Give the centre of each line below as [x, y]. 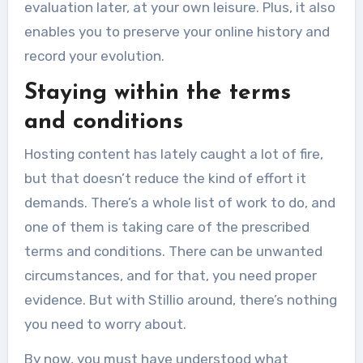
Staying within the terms [157, 93]
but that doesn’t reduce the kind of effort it [165, 179]
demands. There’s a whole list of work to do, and [179, 203]
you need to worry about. [105, 325]
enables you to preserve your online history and [177, 31]
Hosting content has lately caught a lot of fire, [173, 154]
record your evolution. [94, 56]
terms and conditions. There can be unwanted [173, 252]
